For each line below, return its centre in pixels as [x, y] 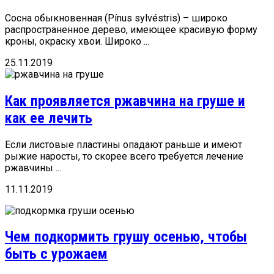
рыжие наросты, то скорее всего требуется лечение [124, 156]
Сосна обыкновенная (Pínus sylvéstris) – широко [116, 18]
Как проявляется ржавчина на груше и [125, 101]
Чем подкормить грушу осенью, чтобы [126, 237]
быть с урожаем [56, 254]
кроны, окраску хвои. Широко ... [77, 41]
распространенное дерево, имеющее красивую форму [131, 29]
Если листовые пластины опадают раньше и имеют [124, 144]
